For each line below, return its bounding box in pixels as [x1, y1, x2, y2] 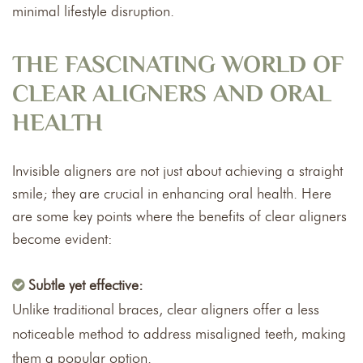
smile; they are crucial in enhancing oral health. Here [12, 185, 331, 203]
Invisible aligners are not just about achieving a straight [12, 162, 343, 181]
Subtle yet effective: [28, 276, 143, 295]
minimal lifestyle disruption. [12, 2, 174, 21]
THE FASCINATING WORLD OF [12, 47, 344, 86]
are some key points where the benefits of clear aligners [12, 207, 347, 226]
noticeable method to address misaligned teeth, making [12, 325, 346, 344]
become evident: [12, 230, 113, 249]
